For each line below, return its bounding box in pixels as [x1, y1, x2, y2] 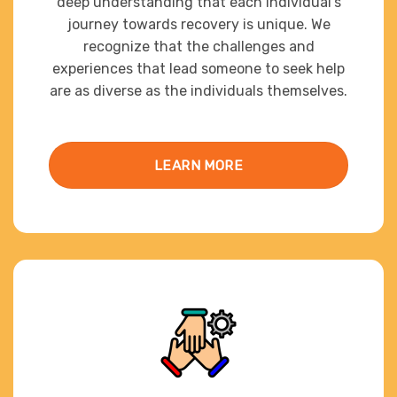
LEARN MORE [153, 157, 244, 175]
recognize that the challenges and [82, 37, 315, 55]
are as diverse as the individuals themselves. [50, 82, 347, 99]
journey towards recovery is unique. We [66, 15, 331, 33]
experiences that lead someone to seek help [52, 59, 345, 77]
